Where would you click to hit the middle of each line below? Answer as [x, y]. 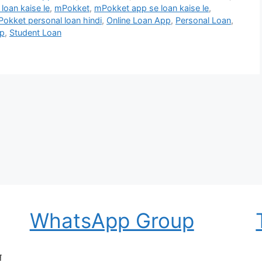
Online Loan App [139, 20]
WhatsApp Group [112, 220]
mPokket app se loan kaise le [151, 8]
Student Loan [35, 32]
